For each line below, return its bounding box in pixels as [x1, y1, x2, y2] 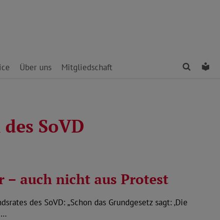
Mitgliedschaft [61, 62, 112, 73]
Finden [192, 61, 216, 72]
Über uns [20, 62, 52, 73]
